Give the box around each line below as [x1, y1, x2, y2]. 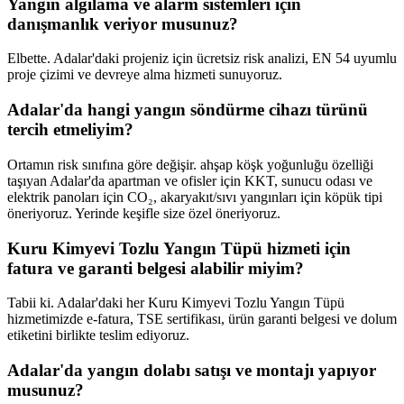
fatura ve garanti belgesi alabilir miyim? [7, 258, 304, 278]
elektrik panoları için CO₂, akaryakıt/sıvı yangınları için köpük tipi [7, 188, 382, 205]
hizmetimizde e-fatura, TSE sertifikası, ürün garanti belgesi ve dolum [7, 311, 397, 327]
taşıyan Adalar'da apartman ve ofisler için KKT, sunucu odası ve [7, 172, 372, 188]
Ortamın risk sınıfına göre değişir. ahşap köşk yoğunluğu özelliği [7, 156, 373, 172]
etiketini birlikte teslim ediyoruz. [7, 327, 189, 344]
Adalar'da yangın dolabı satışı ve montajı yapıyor [7, 360, 376, 380]
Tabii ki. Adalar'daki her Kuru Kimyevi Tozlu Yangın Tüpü [7, 295, 344, 311]
